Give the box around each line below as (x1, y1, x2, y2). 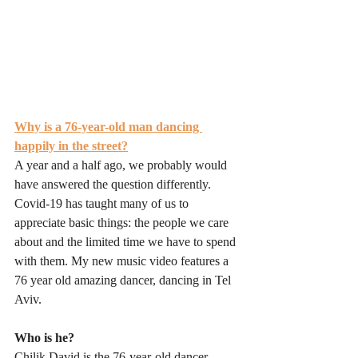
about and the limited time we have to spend (14, 235, 239, 249)
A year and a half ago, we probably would (14, 158, 230, 172)
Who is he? (14, 331, 74, 344)
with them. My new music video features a (14, 254, 232, 268)
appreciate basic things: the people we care (14, 216, 232, 229)
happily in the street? (14, 139, 128, 153)
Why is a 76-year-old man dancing (14, 120, 202, 133)
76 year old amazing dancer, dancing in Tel (14, 273, 234, 287)
